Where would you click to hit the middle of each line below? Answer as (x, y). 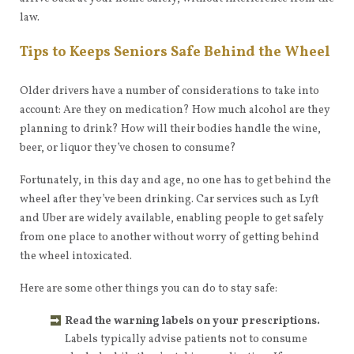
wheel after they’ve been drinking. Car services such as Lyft (169, 200)
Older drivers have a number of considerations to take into (169, 91)
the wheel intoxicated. (76, 256)
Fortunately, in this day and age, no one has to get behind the (175, 181)
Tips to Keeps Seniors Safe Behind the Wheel (175, 53)
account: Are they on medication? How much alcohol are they (175, 110)
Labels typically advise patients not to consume (186, 339)
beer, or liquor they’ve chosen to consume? (128, 148)
